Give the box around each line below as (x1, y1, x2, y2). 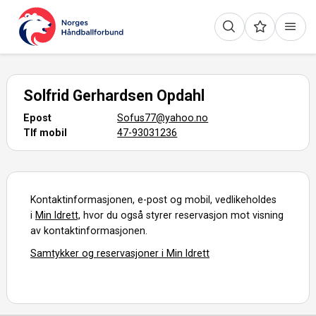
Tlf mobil (23, 126, 68, 138)
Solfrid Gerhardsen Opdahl (23, 86, 205, 104)
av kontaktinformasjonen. (30, 224, 148, 236)
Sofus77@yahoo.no (117, 111, 209, 123)
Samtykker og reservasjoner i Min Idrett (30, 247, 210, 259)
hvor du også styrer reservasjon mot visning (80, 209, 284, 221)
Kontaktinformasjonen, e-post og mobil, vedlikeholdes (30, 193, 277, 205)
